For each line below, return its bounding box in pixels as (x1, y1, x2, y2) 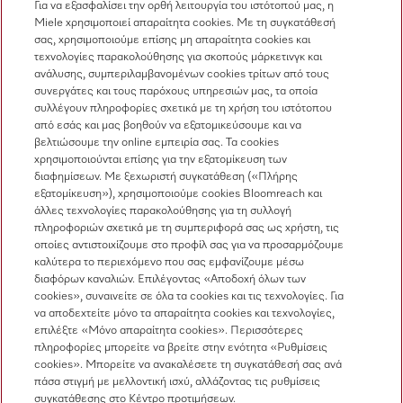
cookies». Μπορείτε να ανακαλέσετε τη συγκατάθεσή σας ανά (34, 359, 343, 371)
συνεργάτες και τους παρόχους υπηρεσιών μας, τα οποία (34, 85, 318, 97)
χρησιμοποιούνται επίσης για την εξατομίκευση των (34, 154, 288, 166)
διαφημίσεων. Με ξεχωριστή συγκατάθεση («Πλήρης (34, 171, 299, 183)
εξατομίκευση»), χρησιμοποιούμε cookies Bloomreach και (34, 188, 323, 200)
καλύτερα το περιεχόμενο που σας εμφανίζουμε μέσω (34, 256, 305, 268)
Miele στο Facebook (79, 161, 189, 175)
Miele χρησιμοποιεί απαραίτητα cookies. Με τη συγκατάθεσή (34, 17, 336, 29)
